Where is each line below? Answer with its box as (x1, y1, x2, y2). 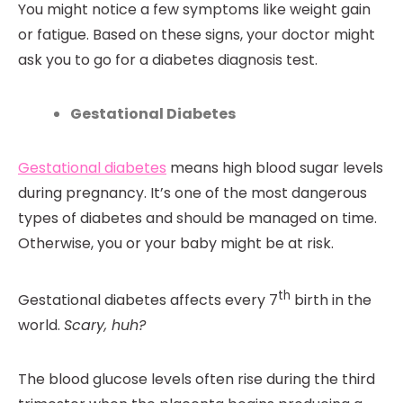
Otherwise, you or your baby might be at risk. (18, 232, 334, 254)
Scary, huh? (64, 315, 146, 336)
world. (18, 315, 64, 336)
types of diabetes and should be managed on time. (18, 207, 377, 228)
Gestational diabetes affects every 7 (18, 290, 278, 311)
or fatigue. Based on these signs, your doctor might (18, 23, 375, 45)
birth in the (291, 290, 372, 311)
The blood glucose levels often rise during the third (18, 369, 375, 390)
